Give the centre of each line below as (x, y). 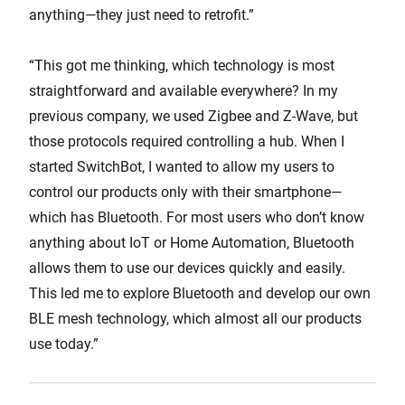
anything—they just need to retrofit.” (141, 14)
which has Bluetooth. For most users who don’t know (197, 217)
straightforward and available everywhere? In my (184, 90)
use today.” (64, 344)
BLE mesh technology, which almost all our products (195, 318)
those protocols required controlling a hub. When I (187, 141)
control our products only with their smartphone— (185, 192)
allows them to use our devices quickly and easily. (187, 268)
